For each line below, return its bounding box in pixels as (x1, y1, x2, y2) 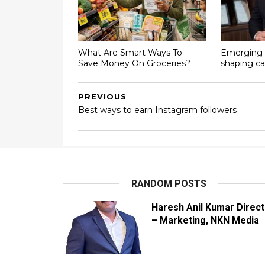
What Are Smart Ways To (78, 47, 182, 58)
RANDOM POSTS (131, 178, 207, 189)
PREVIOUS (78, 92, 127, 101)
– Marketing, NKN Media (151, 215, 259, 226)
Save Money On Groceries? (78, 57, 190, 69)
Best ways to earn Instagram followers (78, 105, 237, 115)
